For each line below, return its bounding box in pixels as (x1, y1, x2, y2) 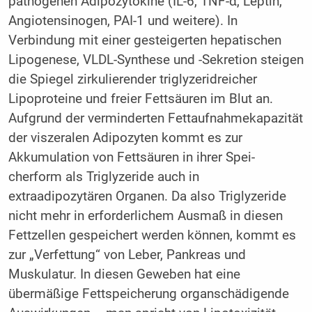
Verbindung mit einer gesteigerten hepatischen (8, 33, 281, 49)
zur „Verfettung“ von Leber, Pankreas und (8, 247, 246, 263)
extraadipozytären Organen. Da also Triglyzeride (8, 189, 286, 205)
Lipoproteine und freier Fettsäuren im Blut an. (8, 91, 273, 107)
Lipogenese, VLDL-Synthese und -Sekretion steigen (8, 52, 304, 68)
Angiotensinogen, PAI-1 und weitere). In (8, 13, 237, 29)
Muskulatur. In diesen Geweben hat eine (8, 267, 240, 283)
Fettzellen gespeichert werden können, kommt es (8, 228, 296, 244)
